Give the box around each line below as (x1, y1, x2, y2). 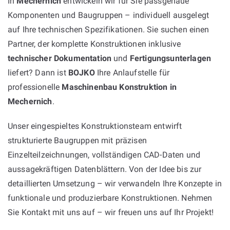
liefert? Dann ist (8, 67, 68, 78)
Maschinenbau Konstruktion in (62, 82, 177, 92)
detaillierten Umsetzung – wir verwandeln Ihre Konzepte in (8, 178, 222, 188)
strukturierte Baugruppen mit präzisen (8, 135, 147, 145)
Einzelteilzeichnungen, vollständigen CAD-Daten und (8, 149, 201, 160)
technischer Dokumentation (8, 53, 111, 63)
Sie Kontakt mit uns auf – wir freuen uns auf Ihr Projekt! (8, 207, 214, 217)
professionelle (8, 82, 62, 92)
